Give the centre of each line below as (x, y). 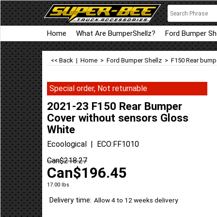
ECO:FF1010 (118, 144)
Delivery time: (70, 200)
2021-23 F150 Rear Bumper (115, 106)
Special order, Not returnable (98, 88)
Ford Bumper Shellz (134, 60)
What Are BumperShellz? (116, 33)
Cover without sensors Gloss (118, 117)
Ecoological (67, 144)
